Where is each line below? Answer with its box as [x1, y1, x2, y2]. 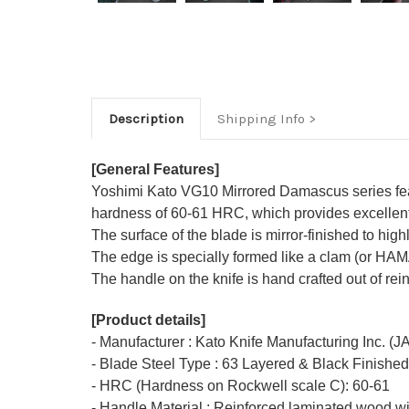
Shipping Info [216, 110, 305, 128]
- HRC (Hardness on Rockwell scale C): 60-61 [91, 378, 390, 394]
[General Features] [91, 162, 219, 178]
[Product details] [91, 312, 205, 329]
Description [108, 110, 184, 128]
